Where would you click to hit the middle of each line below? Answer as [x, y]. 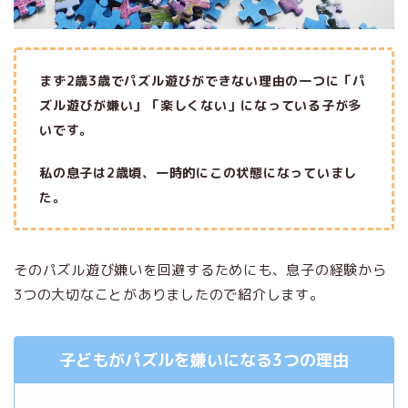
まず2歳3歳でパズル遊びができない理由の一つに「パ [203, 81]
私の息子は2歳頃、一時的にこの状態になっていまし [199, 173]
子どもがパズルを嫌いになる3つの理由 [204, 361]
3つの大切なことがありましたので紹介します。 [169, 295]
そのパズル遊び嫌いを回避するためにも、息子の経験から [200, 270]
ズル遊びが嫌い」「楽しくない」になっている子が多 [201, 106]
